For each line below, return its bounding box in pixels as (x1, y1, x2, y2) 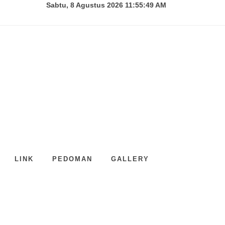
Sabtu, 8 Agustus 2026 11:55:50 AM (46, 1, 166, 9)
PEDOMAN (52, 155, 92, 163)
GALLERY (111, 155, 149, 163)
